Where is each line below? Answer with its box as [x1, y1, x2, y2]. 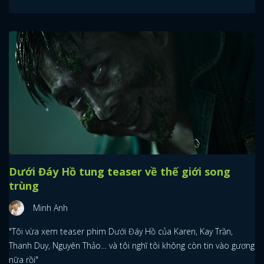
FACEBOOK [72, 17, 116, 28]
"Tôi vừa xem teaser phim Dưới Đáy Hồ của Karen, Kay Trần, [9, 226, 233, 237]
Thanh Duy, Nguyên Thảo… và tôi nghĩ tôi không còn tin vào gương [9, 240, 255, 252]
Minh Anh [33, 202, 68, 214]
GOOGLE [167, 17, 201, 28]
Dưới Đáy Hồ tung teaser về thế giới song [9, 164, 230, 179]
